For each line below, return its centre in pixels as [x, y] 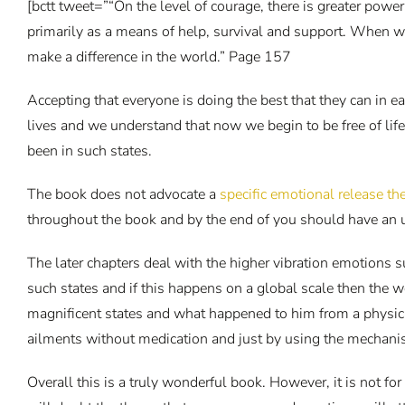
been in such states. [89, 151]
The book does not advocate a [123, 194]
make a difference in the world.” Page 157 [159, 57]
